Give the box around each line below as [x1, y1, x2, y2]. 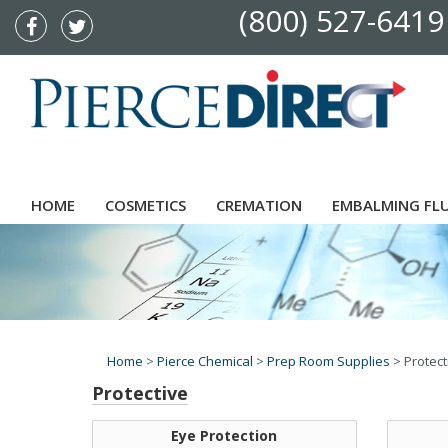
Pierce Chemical [157, 352, 253, 370]
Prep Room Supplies [267, 352, 390, 370]
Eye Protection [171, 426, 278, 446]
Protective [92, 381, 188, 405]
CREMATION [216, 195, 302, 215]
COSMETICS [105, 195, 186, 215]
